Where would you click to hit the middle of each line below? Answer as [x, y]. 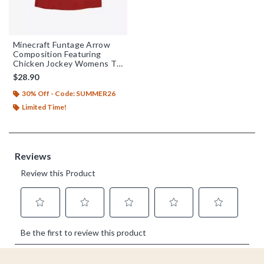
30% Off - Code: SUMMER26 [69, 93]
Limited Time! [44, 107]
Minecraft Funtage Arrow [62, 44]
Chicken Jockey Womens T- [66, 63]
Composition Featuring [57, 54]
